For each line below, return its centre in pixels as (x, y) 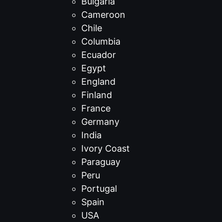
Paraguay (101, 162)
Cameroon (103, 15)
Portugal (99, 189)
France (96, 108)
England (98, 82)
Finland (97, 95)
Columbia (101, 41)
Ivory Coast (106, 148)
